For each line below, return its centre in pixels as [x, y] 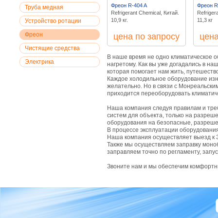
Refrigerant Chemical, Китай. [145, 13]
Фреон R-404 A [129, 5]
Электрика [39, 62]
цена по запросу [146, 36]
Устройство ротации [53, 21]
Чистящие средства [52, 48]
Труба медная [44, 7]
